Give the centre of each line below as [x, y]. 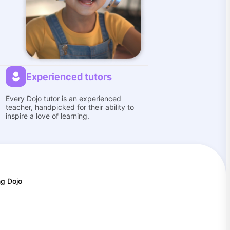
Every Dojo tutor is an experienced [63, 98]
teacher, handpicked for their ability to [70, 107]
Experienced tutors [69, 76]
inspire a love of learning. [47, 116]
